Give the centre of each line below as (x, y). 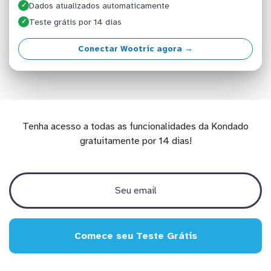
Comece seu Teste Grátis (135, 236)
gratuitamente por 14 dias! (135, 141)
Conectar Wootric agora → (135, 49)
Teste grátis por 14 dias (76, 22)
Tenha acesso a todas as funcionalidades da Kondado (135, 126)
